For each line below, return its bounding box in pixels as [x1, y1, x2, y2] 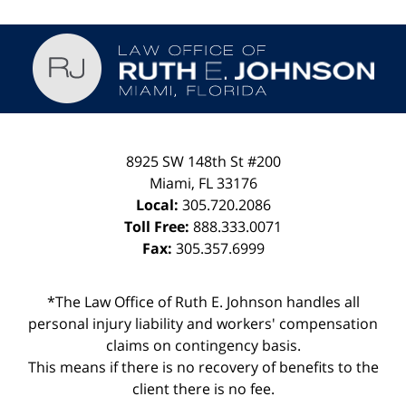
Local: [135, 194, 182, 215]
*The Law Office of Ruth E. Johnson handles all [46, 291, 360, 312]
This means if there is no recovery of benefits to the [27, 356, 379, 377]
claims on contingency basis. [105, 334, 301, 355]
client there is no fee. [131, 378, 275, 399]
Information [202, 44, 284, 65]
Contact [202, 23, 256, 43]
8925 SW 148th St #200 [125, 150, 281, 171]
